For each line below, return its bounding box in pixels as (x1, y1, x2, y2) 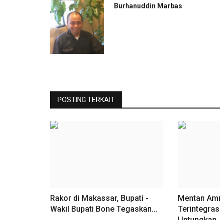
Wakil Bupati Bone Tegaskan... (50, 204, 158, 214)
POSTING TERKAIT (57, 95, 115, 104)
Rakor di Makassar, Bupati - (50, 193, 148, 203)
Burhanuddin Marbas (114, 1, 182, 10)
